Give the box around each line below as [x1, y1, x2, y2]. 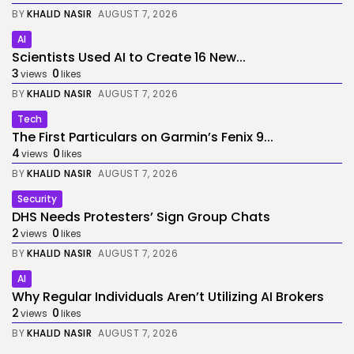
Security [17, 192, 57, 205]
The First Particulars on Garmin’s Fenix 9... [12, 128, 273, 146]
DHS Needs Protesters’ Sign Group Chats [12, 208, 270, 226]
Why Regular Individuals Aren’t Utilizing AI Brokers [12, 288, 324, 306]
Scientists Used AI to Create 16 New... [12, 48, 246, 66]
